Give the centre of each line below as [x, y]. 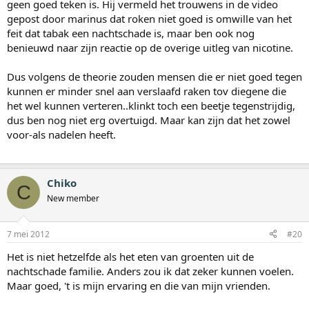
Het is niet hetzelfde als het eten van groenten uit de [130, 256]
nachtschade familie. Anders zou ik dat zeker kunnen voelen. [150, 271]
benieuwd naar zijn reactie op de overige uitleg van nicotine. [150, 48]
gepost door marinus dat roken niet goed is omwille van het [149, 19]
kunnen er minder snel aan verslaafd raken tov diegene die [147, 91]
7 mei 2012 [28, 234]
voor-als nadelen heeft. [61, 135]
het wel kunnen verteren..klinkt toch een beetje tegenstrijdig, [151, 106]
